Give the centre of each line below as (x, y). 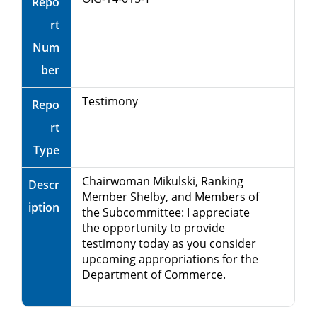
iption (44, 207)
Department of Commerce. (154, 274)
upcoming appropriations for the (170, 259)
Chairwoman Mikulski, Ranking (163, 181)
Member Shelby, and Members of (171, 196)
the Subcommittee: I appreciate (166, 212)
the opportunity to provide (154, 227)
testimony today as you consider (169, 243)
